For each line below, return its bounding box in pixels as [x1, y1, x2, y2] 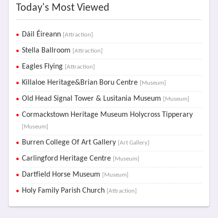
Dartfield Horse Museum [21, 170, 102, 179]
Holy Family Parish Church [21, 186, 107, 195]
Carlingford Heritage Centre [21, 154, 113, 163]
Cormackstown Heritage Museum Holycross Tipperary [21, 110, 193, 119]
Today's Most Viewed [16, 2, 109, 14]
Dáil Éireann [21, 30, 63, 38]
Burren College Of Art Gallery [21, 138, 118, 146]
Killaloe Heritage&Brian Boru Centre [21, 78, 140, 87]
